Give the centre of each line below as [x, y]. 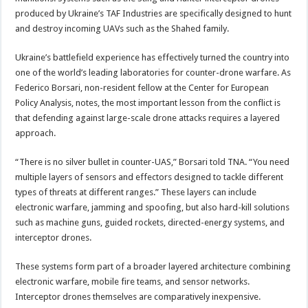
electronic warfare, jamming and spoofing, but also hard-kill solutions [153, 207]
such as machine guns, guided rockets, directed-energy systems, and [150, 222]
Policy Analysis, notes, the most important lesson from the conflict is [148, 102]
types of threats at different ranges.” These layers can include [136, 192]
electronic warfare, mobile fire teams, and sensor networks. [133, 281]
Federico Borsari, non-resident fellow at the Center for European [142, 87]
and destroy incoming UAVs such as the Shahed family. [122, 28]
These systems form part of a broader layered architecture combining [153, 266]
